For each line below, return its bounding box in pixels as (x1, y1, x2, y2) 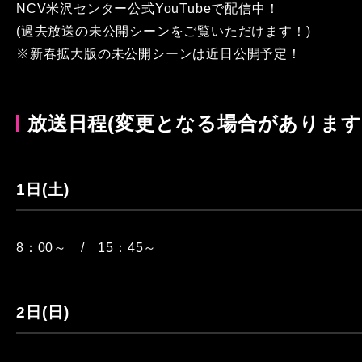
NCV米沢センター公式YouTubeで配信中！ (16, 2, 280, 16)
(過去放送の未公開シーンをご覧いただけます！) (16, 24, 311, 39)
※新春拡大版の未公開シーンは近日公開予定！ (16, 47, 301, 61)
